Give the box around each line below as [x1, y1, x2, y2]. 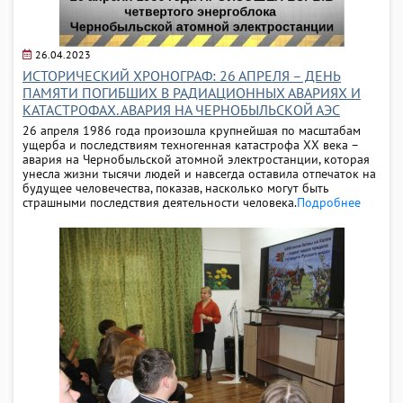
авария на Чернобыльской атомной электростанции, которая [22, 150, 370, 167]
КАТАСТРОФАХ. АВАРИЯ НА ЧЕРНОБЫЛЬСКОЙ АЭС [22, 100, 340, 119]
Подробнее [297, 193, 361, 210]
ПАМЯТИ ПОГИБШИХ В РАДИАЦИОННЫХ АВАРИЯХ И [22, 83, 361, 102]
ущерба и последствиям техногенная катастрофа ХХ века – [22, 136, 358, 153]
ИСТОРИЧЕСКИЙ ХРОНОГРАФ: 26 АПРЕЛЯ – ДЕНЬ [22, 66, 341, 85]
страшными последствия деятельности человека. [22, 193, 297, 210]
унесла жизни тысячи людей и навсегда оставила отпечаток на [22, 165, 376, 182]
